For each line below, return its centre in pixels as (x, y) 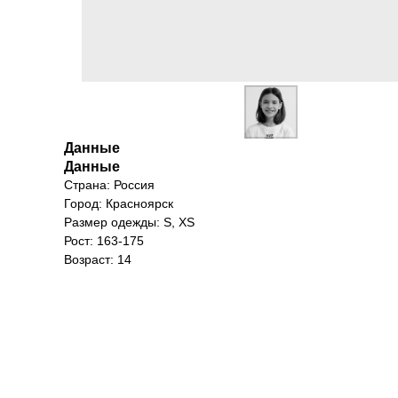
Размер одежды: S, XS (129, 222)
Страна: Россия (109, 185)
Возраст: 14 (98, 259)
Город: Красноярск (119, 203)
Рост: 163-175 (104, 241)
